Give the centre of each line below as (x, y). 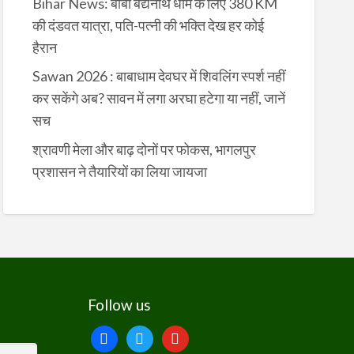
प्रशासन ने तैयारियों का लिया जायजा (119, 171)
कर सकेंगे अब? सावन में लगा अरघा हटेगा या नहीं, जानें (158, 98)
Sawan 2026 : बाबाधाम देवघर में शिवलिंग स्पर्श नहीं (158, 76)
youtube (185, 335)
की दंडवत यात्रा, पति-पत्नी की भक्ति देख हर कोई (148, 25)
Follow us (119, 305)
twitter (147, 335)
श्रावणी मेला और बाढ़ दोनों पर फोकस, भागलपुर (144, 149)
